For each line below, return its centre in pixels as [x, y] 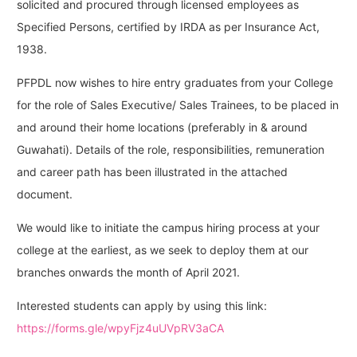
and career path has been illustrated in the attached [152, 172]
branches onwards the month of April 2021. [128, 273]
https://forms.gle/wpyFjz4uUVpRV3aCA [120, 328]
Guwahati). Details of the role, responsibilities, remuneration [171, 150]
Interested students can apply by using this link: [142, 306]
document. [45, 194]
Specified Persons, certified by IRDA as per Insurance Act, [168, 27]
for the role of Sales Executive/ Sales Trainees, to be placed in [178, 105]
